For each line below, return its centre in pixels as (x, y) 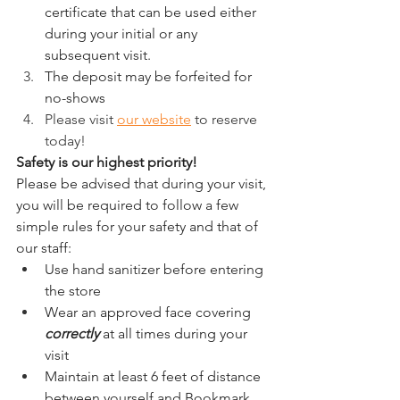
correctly (72, 333)
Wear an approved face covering (150, 312)
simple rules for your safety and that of (139, 226)
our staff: (44, 248)
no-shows (75, 98)
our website (154, 119)
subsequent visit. (98, 55)
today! (67, 141)
